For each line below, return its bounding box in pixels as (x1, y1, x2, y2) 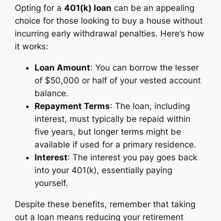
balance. (35, 88, 69, 98)
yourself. (35, 178, 69, 188)
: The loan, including (110, 101, 190, 111)
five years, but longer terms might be (35, 126, 182, 137)
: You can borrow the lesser (90, 62, 199, 73)
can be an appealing (111, 3, 195, 13)
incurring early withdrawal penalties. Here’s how (15, 29, 205, 38)
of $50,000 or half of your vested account (35, 75, 201, 85)
